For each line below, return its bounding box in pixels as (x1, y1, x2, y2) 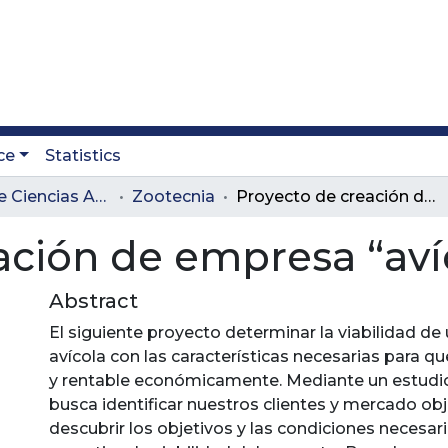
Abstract (49, 289, 138, 313)
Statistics (44, 146, 121, 165)
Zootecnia (132, 187, 215, 206)
